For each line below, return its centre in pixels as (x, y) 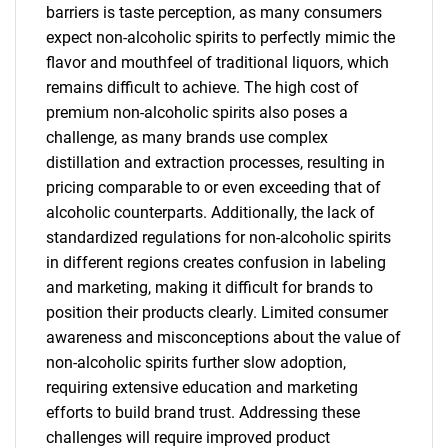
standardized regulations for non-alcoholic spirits (218, 238)
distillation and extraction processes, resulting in (215, 163)
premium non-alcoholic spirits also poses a (197, 113)
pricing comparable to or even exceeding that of (213, 188)
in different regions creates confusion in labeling (216, 263)
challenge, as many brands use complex (187, 138)
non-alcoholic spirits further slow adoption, (196, 363)
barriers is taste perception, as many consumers (214, 13)
